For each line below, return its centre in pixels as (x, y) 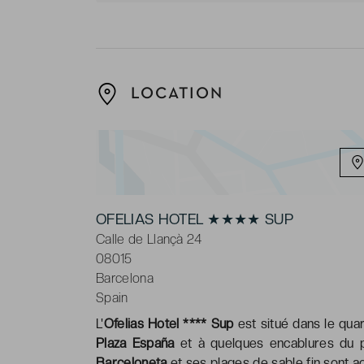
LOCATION (174, 94)
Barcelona (125, 278)
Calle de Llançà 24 (149, 239)
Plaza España (135, 343)
